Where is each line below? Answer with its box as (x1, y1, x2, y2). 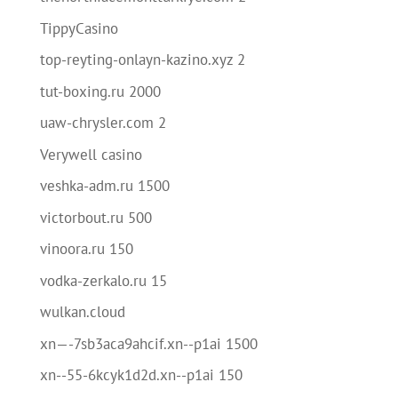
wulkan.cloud (39, 302, 125, 322)
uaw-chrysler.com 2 (39, 113, 166, 132)
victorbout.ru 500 (39, 207, 152, 227)
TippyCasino (39, 18, 118, 38)
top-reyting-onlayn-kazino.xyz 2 (39, 50, 245, 69)
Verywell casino (39, 144, 142, 164)
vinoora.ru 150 (39, 239, 133, 259)
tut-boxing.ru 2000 (39, 81, 161, 101)
